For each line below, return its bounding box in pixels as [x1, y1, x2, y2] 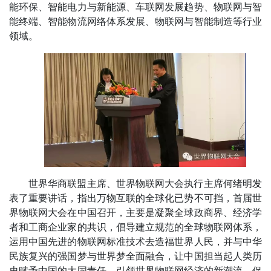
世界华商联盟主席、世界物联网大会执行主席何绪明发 [28, 178, 262, 189]
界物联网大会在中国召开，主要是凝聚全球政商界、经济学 [9, 207, 262, 218]
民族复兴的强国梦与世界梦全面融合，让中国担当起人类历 [9, 250, 262, 261]
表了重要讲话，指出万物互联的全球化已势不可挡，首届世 [9, 192, 262, 203]
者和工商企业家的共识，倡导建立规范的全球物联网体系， [9, 221, 262, 232]
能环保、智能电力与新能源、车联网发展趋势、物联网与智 [9, 1, 262, 12]
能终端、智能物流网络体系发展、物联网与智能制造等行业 [9, 16, 262, 27]
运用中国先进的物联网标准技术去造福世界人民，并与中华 [9, 236, 262, 247]
